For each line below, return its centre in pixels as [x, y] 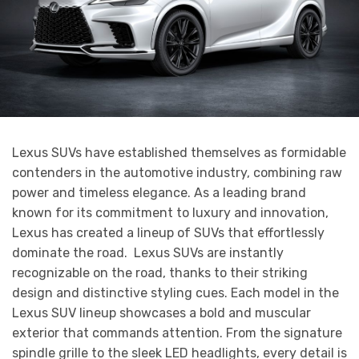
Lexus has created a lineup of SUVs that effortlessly [168, 233]
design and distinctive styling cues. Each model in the [175, 293]
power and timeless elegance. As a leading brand [159, 193]
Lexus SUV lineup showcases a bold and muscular [161, 313]
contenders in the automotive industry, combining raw [177, 173]
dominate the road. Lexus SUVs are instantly [148, 253]
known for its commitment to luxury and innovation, [170, 213]
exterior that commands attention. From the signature [177, 333]
